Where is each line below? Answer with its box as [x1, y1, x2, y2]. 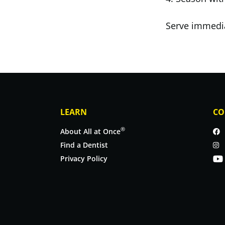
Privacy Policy [60, 153, 107, 163]
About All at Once [60, 126, 121, 136]
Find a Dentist [60, 140, 108, 150]
